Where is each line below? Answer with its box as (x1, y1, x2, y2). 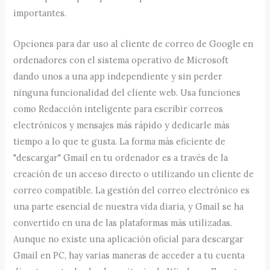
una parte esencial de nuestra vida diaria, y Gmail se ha (13, 200, 244, 212)
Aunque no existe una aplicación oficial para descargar (13, 233, 244, 245)
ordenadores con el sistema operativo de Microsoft (13, 54, 229, 66)
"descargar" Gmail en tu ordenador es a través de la (13, 151, 228, 163)
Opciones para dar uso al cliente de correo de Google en (13, 37, 254, 49)
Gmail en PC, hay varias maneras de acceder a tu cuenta (13, 249, 245, 261)
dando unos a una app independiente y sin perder (13, 70, 223, 82)
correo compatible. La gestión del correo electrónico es (13, 184, 250, 196)
